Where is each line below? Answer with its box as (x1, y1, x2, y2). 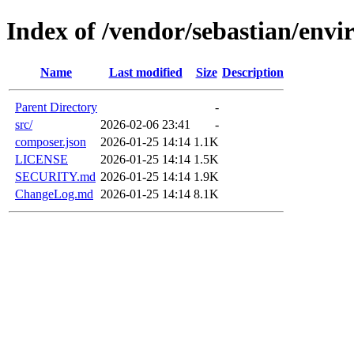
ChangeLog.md (15, 186, 93, 201)
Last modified (108, 65, 183, 79)
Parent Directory (15, 100, 97, 114)
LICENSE (15, 152, 68, 166)
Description (222, 65, 284, 79)
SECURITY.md (15, 169, 96, 183)
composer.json (15, 134, 86, 149)
